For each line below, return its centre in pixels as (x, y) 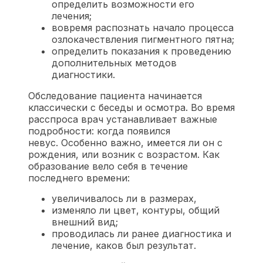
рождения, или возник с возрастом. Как (124, 154)
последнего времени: (79, 178)
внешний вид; (85, 222)
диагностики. (83, 74)
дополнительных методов (114, 63)
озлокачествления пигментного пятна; (143, 39)
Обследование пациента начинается (115, 95)
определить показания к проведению (141, 51)
